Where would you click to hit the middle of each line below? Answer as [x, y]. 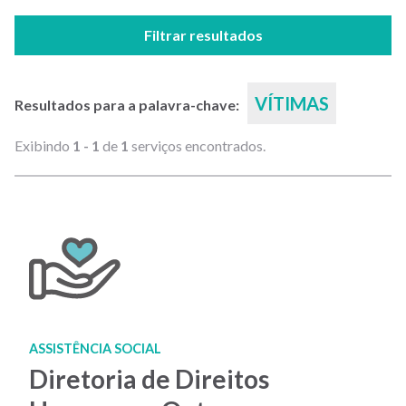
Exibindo [43, 145]
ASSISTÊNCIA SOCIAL [95, 348]
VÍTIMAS [292, 103]
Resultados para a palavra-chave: [128, 105]
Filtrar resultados [203, 35]
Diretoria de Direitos [149, 379]
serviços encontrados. [197, 145]
